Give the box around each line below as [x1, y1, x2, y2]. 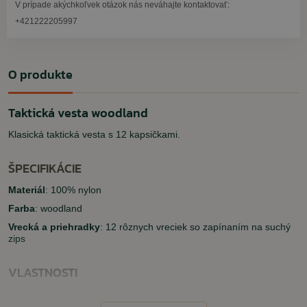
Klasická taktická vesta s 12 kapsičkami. [8, 129, 180, 140]
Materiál [8, 184, 45, 195]
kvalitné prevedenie [19, 288, 103, 299]
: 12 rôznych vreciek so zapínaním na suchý [100, 221, 291, 232]
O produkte [8, 65, 73, 84]
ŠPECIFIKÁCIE [8, 159, 82, 177]
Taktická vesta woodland [8, 103, 148, 122]
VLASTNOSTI [8, 263, 77, 282]
